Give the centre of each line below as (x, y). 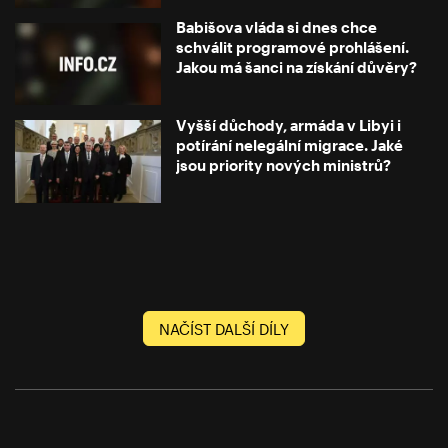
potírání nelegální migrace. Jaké (290, 144)
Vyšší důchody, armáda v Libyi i (289, 124)
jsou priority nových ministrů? (284, 164)
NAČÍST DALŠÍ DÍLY (224, 328)
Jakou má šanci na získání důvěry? (297, 67)
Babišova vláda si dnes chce (277, 27)
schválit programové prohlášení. (293, 47)
